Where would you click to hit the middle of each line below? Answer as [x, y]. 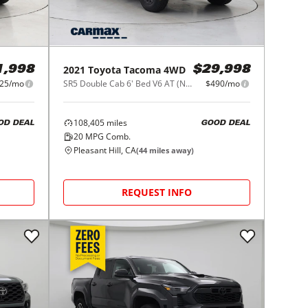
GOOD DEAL [225, 123]
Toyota [105, 70]
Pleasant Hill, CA [105, 151]
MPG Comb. [107, 137]
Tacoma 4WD [155, 70]
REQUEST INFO [157, 192]
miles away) [171, 151]
